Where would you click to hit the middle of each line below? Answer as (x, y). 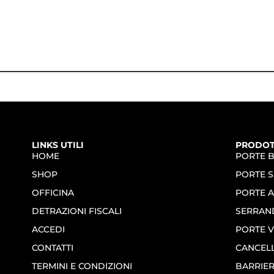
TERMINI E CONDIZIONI (82, 266)
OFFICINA (53, 193)
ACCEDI (48, 230)
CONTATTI (52, 248)
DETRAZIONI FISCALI (76, 211)
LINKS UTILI (57, 145)
